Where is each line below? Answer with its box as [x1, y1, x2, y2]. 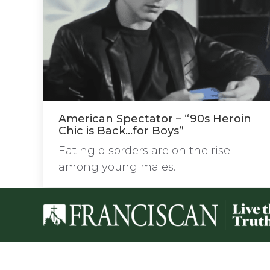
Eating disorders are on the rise [58, 144, 230, 158]
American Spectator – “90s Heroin [58, 112, 251, 126]
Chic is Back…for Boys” [58, 124, 184, 138]
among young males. [58, 160, 175, 174]
